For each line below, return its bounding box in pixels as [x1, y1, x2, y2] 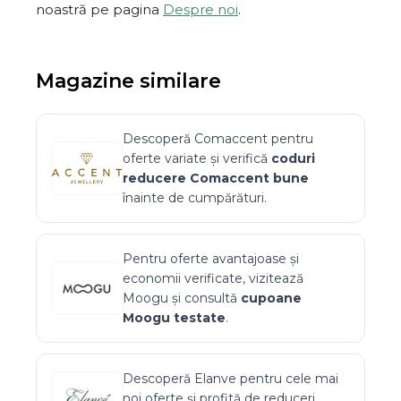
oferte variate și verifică [123, 150, 271, 166]
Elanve [194, 371, 236, 387]
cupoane [241, 290, 302, 306]
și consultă [168, 290, 241, 306]
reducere [123, 170, 190, 186]
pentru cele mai [236, 371, 338, 387]
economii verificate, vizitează [123, 270, 303, 286]
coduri [271, 150, 315, 166]
